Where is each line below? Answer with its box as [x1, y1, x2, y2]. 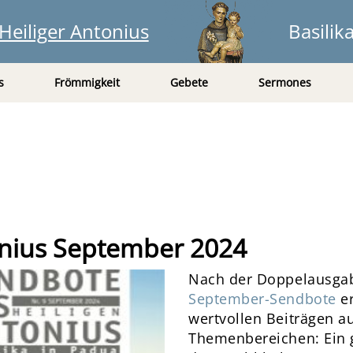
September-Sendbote [188, 289, 336, 308]
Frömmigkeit [54, 75, 120, 90]
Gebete [169, 75, 208, 90]
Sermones [258, 75, 311, 90]
